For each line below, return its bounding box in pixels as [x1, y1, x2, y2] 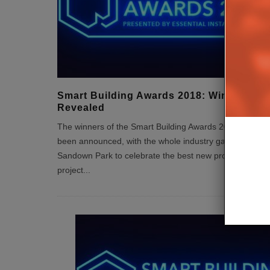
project [57, 166, 83, 175]
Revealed [57, 102, 105, 113]
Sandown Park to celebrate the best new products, [57, 151, 250, 160]
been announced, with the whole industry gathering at [57, 137, 262, 146]
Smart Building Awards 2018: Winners [57, 90, 251, 101]
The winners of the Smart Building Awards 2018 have [57, 122, 259, 131]
